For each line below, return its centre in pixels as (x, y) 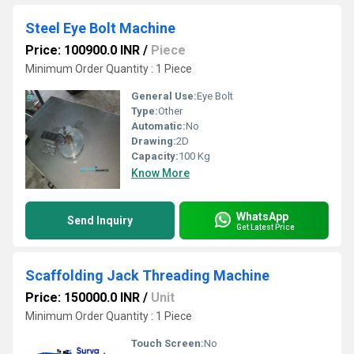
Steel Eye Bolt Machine (100, 28)
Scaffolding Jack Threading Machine (147, 275)
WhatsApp (262, 216)
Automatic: (158, 126)
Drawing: (154, 141)
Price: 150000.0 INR (83, 298)
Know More (160, 173)
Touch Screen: (168, 343)
